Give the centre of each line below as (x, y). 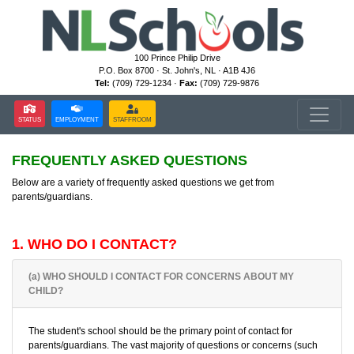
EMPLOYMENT (77, 119)
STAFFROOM (132, 119)
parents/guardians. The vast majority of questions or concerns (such (173, 345)
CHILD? (46, 291)
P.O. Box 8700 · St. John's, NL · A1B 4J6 (177, 70)
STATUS (30, 119)
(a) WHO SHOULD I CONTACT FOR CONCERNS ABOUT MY (161, 277)
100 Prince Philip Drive (177, 57)
